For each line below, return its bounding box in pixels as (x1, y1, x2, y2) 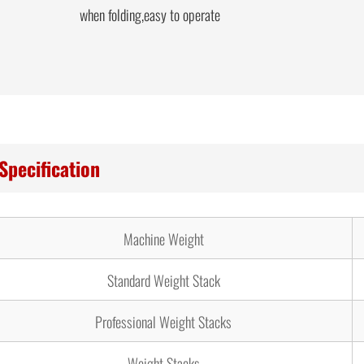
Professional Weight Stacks (95, 310, 232, 332)
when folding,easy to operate (80, 2, 221, 25)
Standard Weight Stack (106, 268, 220, 291)
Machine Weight (123, 227, 204, 249)
